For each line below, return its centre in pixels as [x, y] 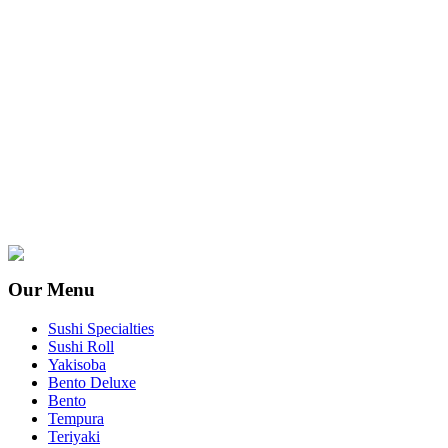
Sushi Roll [81, 346]
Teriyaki [74, 436]
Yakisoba [77, 364]
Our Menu [51, 290]
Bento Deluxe [92, 382]
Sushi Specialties [101, 328]
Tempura [76, 418]
